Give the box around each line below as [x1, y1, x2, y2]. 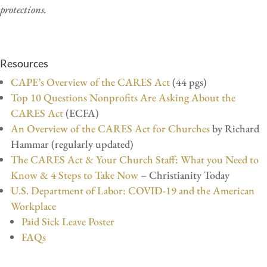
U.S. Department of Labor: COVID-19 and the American [11, 183, 254, 197]
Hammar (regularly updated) [11, 136, 133, 151]
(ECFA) [63, 105, 99, 120]
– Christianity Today [138, 167, 229, 182]
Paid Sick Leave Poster [21, 214, 114, 228]
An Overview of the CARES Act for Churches [11, 121, 210, 135]
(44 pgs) [170, 74, 207, 89]
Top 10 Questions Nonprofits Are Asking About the [11, 90, 235, 104]
